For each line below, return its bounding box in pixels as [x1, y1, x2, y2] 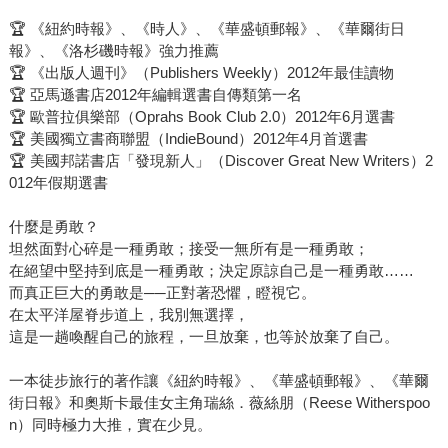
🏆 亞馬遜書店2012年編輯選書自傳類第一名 [8, 86, 302, 104]
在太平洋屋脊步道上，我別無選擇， [8, 306, 249, 324]
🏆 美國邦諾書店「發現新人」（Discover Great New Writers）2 [8, 152, 433, 170]
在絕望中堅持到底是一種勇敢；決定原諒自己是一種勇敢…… [8, 262, 414, 280]
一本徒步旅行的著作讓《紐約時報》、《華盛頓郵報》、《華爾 [8, 372, 429, 390]
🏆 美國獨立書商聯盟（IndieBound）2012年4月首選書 [8, 130, 368, 148]
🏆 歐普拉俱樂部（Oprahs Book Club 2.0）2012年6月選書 [8, 108, 395, 126]
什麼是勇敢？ [8, 218, 99, 236]
